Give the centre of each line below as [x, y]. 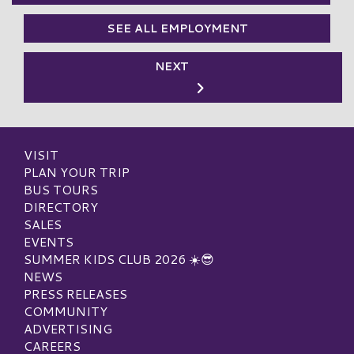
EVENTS [49, 241]
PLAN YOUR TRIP [77, 171]
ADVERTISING [68, 328]
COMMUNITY [66, 311]
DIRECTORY [61, 206]
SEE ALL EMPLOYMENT [177, 28]
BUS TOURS [61, 189]
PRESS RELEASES [75, 293]
